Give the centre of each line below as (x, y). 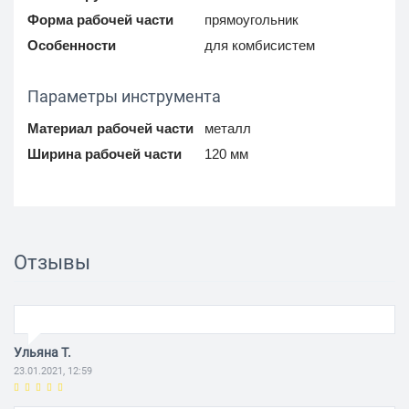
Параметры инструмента (124, 97)
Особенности (72, 46)
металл (228, 129)
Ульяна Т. (42, 353)
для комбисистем (260, 46)
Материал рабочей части (110, 129)
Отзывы (52, 263)
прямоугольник (252, 20)
